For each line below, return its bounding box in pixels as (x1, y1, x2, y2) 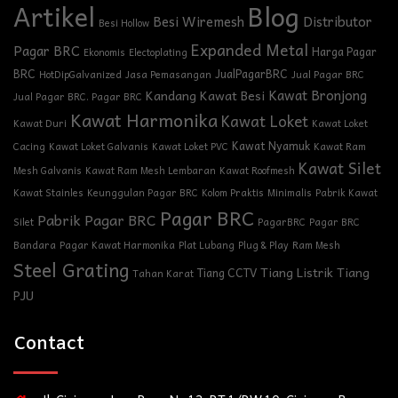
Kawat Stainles (13, 185, 84, 201)
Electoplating (129, 44, 187, 60)
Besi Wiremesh (153, 10, 244, 33)
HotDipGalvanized (39, 67, 122, 83)
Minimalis (267, 185, 312, 201)
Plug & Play (238, 237, 289, 253)
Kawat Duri (13, 115, 67, 131)
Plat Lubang (179, 237, 235, 253)
